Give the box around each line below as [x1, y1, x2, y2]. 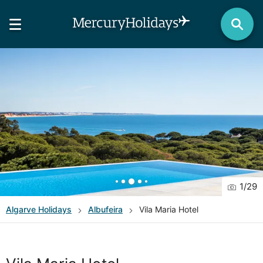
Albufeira [88, 204, 123, 214]
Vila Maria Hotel [139, 204, 198, 214]
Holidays [36, 204, 72, 214]
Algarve [6, 204, 36, 214]
